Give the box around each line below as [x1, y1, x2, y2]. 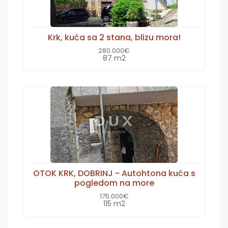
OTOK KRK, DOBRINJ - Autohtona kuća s [33, 167, 195, 179]
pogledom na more [74, 177, 154, 189]
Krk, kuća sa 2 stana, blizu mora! [47, 31, 181, 43]
